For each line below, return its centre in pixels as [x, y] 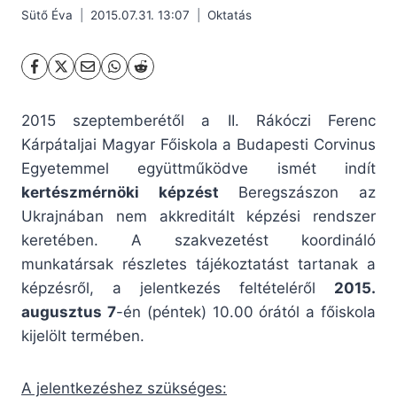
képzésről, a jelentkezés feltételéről [178, 288]
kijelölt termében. [83, 336]
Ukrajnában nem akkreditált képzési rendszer [198, 217]
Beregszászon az [297, 193]
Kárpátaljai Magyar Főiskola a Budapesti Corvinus [198, 145]
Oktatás [230, 16]
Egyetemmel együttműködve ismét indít [198, 169]
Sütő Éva [47, 16]
